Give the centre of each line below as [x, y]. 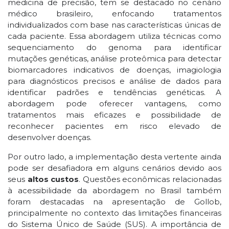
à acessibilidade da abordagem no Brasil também [114, 190]
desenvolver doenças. [51, 137]
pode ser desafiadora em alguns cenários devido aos [114, 168]
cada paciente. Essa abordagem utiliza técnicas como [114, 36]
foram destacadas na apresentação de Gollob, [114, 202]
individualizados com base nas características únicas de [114, 25]
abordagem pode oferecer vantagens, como [114, 104]
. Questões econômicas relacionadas [150, 179]
